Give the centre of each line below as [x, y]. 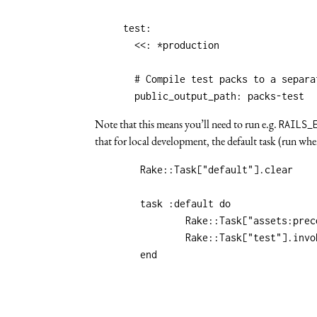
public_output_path [186, 96]
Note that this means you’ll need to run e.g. [187, 124]
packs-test [276, 96]
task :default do [118, 203]
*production [189, 45]
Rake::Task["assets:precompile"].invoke [140, 220]
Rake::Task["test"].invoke [140, 237]
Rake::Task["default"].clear [118, 169]
